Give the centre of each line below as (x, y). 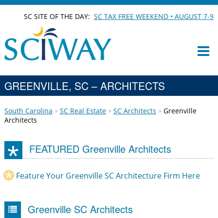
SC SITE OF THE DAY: (59, 16)
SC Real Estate (83, 111)
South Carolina (28, 111)
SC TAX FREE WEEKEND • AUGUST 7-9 (154, 16)
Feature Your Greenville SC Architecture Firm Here (108, 175)
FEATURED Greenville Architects (100, 149)
